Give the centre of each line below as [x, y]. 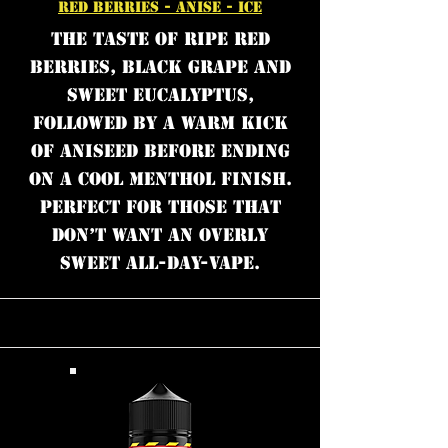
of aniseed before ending [160, 151]
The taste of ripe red [160, 39]
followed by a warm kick [160, 123]
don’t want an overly [160, 235]
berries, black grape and [160, 67]
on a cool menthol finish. [160, 179]
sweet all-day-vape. [160, 263]
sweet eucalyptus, [160, 95]
